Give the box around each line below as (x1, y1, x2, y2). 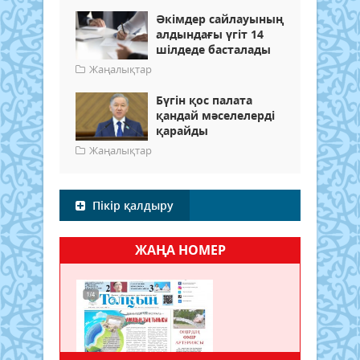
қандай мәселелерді (156, 107, 275, 123)
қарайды (156, 122, 208, 138)
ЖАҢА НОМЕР (134, 240, 226, 259)
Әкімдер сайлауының (156, 10, 284, 27)
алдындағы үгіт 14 (156, 26, 264, 42)
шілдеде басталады (156, 41, 271, 57)
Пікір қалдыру (89, 197, 174, 213)
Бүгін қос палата (156, 92, 252, 108)
